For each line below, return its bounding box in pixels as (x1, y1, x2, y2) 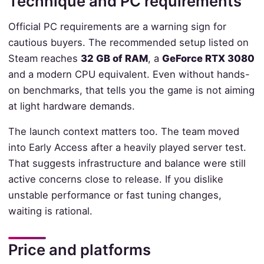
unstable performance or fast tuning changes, (8, 189, 222, 202)
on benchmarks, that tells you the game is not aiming (8, 84, 255, 96)
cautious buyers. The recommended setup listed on (8, 36, 249, 48)
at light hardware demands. (8, 100, 135, 112)
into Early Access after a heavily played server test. (8, 141, 246, 154)
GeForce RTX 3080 (161, 52, 255, 64)
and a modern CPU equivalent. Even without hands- (8, 68, 250, 80)
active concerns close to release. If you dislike (8, 173, 223, 186)
